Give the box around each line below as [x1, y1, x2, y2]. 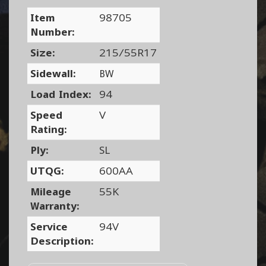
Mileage [30, 185, 71, 198]
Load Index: [30, 88, 91, 100]
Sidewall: [30, 67, 75, 80]
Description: [30, 235, 93, 247]
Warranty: [30, 199, 79, 212]
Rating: [30, 123, 66, 135]
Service [30, 220, 68, 233]
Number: [30, 26, 74, 38]
